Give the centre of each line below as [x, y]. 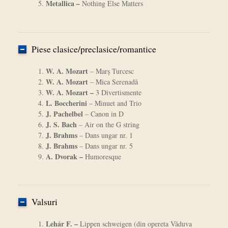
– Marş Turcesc [111, 71]
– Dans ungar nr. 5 [105, 146]
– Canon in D [103, 114]
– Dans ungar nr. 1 [105, 135]
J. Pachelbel [64, 114]
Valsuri [44, 202]
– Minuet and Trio [114, 103]
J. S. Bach [61, 125]
